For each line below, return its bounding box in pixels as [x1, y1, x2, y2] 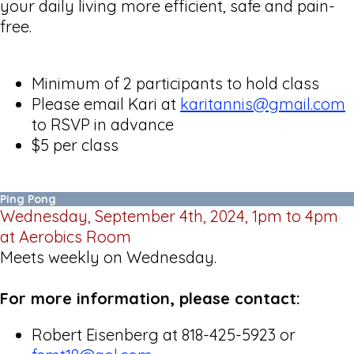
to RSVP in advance [32, 114, 174, 134]
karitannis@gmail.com [180, 93, 345, 114]
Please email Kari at [32, 93, 180, 114]
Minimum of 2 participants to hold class [32, 73, 319, 93]
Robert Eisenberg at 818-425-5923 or [32, 324, 296, 345]
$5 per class [32, 134, 122, 155]
